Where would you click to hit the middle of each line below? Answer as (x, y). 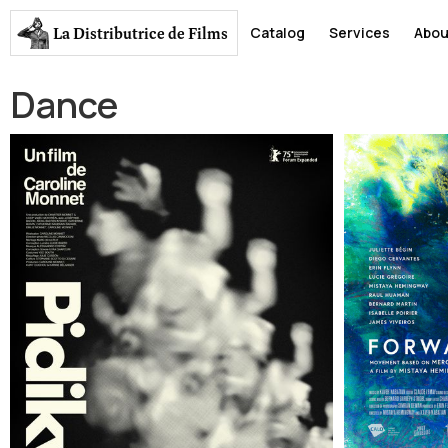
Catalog (278, 33)
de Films (197, 33)
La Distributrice (109, 33)
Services (360, 33)
